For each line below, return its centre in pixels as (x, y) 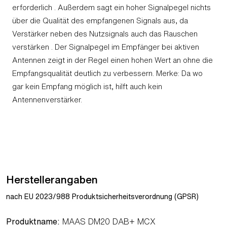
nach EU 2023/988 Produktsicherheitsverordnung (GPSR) (102, 196)
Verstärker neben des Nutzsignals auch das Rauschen (105, 33)
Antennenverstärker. (47, 99)
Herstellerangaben (52, 179)
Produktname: (33, 221)
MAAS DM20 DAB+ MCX (108, 221)
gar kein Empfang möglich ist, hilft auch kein (87, 86)
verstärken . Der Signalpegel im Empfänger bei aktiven (106, 47)
